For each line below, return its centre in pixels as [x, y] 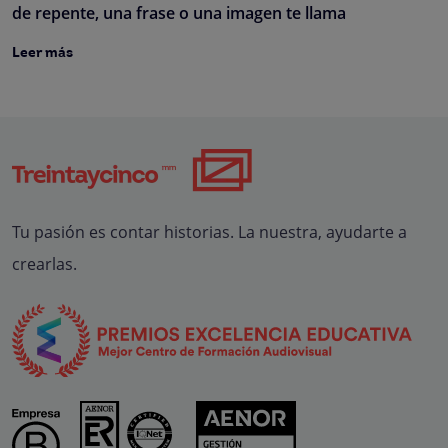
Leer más [42, 54]
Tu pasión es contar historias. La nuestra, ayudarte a [209, 232]
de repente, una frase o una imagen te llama [179, 13]
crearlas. [44, 264]
